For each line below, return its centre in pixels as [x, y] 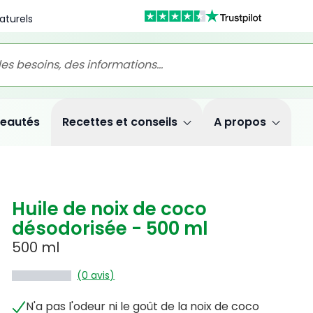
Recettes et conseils [120, 122]
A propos [240, 122]
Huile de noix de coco [110, 209]
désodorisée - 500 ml [110, 228]
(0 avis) [96, 275]
